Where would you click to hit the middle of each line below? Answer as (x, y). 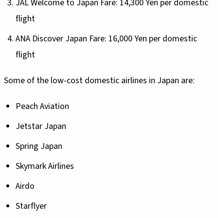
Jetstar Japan (41, 126)
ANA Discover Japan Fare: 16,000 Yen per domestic (106, 38)
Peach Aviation (43, 106)
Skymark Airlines (46, 166)
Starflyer (32, 206)
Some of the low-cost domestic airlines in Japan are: (99, 80)
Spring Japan (39, 146)
